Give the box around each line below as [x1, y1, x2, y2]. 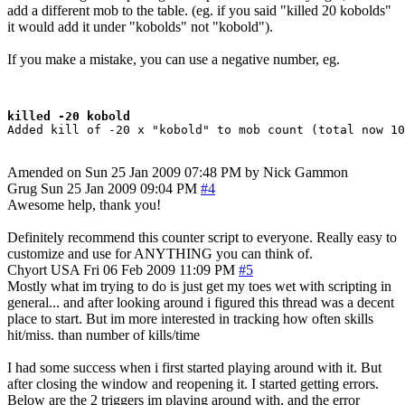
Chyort [7, 261, 47, 278]
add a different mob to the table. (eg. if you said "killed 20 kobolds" [7, 2, 391, 18]
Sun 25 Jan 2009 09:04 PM [41, 180, 197, 196]
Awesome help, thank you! [7, 196, 161, 212]
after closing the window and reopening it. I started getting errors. [7, 375, 379, 391]
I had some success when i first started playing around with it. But [7, 359, 381, 375]
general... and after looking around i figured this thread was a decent [7, 294, 394, 310]
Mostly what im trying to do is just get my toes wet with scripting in [7, 278, 391, 294]
